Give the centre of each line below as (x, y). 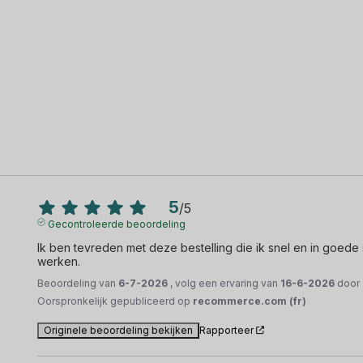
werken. (59, 261)
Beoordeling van (78, 283)
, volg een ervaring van (226, 283)
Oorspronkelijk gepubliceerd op (115, 301)
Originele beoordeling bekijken (119, 330)
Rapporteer (227, 330)
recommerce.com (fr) (250, 301)
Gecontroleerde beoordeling (116, 224)
